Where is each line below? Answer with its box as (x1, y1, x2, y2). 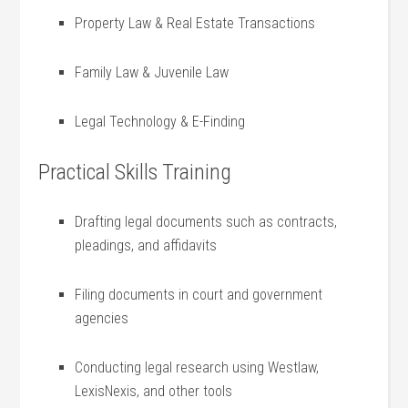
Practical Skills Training (38, 159, 232, 185)
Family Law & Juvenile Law (75, 64, 229, 81)
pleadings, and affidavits (75, 237, 218, 254)
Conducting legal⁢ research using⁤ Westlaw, (75, 359, 320, 376)
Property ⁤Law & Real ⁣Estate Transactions (75, 15, 316, 32)
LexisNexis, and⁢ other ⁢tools (75, 382, 233, 400)
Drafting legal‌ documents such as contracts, (75, 213, 338, 230)
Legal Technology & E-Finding (75, 113, 246, 130)
